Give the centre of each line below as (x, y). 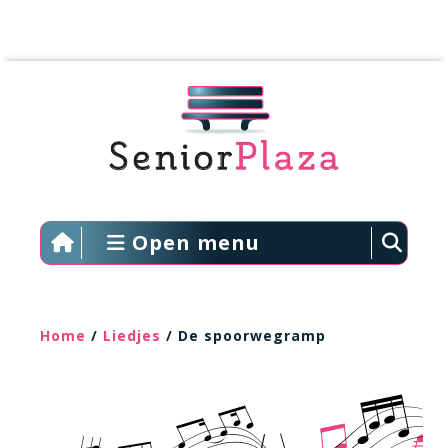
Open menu (192, 242)
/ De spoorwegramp (243, 335)
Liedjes (132, 335)
